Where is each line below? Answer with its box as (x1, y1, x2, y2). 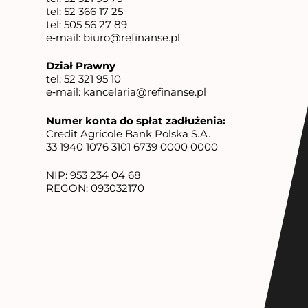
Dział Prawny (46, 59, 116, 72)
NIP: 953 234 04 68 (46, 168, 142, 181)
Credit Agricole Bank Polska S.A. (46, 126, 211, 140)
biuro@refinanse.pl (83, 30, 181, 44)
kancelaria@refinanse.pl (83, 85, 207, 98)
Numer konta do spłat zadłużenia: (46, 113, 226, 127)
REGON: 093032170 (46, 181, 145, 195)
